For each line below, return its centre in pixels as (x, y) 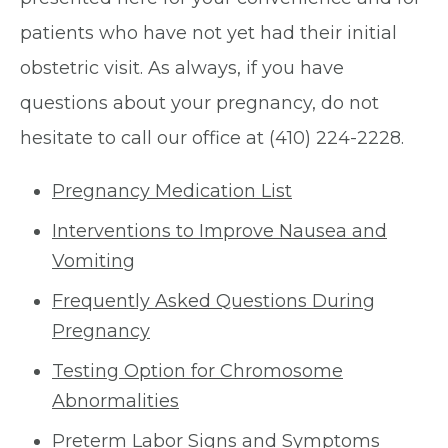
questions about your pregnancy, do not (199, 103)
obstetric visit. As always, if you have (182, 68)
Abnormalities (115, 401)
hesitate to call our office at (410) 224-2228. (212, 138)
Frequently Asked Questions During (213, 301)
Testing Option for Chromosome (197, 371)
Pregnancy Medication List (172, 191)
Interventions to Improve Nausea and (219, 231)
